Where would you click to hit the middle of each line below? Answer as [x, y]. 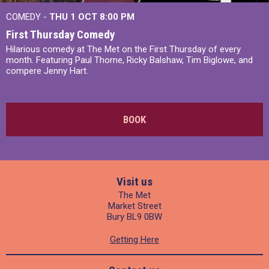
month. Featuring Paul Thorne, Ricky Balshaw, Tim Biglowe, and [129, 60]
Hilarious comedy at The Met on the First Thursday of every [123, 49]
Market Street [134, 206]
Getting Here [134, 239]
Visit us [134, 181]
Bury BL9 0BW [134, 216]
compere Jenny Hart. [47, 71]
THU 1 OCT [74, 17]
